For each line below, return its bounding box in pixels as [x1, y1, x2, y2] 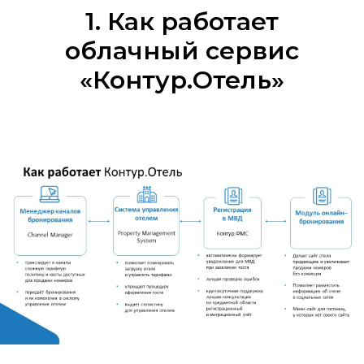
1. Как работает [85, 6, 279, 37]
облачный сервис [65, 36, 299, 67]
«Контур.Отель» [80, 65, 284, 96]
